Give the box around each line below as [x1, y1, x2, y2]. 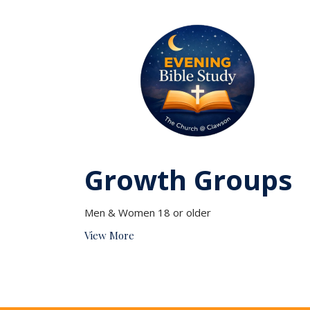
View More [84, 228, 134, 243]
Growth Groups [84, 161, 293, 199]
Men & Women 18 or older [84, 206, 211, 220]
